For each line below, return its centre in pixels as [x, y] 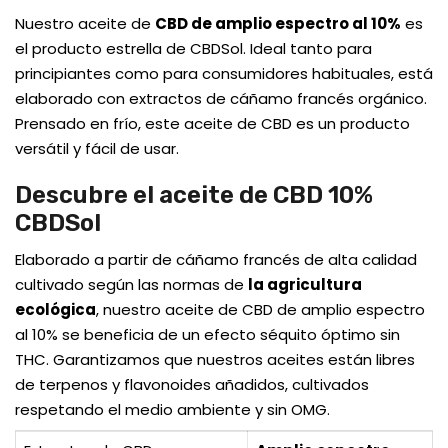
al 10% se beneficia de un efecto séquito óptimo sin [207, 335]
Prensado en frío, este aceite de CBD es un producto [212, 124]
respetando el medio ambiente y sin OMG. [172, 410]
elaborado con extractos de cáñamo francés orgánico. [221, 99]
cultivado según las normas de [131, 285]
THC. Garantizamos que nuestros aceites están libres [215, 360]
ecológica [55, 310]
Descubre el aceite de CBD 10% [194, 195]
